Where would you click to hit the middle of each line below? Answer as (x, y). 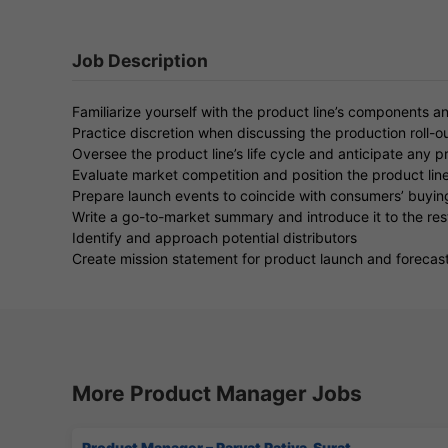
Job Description (140, 60)
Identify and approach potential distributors (214, 237)
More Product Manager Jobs (217, 393)
